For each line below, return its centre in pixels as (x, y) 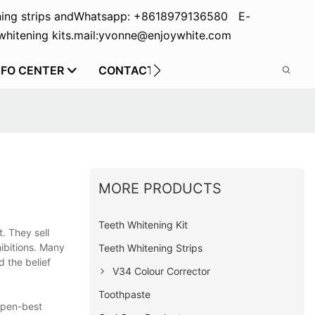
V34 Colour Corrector (162, 271)
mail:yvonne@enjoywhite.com (152, 35)
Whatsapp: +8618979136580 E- (162, 16)
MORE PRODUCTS (160, 188)
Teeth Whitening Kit (143, 224)
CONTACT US (136, 70)
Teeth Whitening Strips (151, 247)
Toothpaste (125, 294)
